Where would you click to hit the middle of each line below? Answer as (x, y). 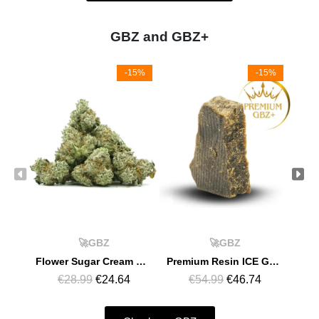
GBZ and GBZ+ (159, 37)
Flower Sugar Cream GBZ (141, 261)
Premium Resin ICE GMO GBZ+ (274, 261)
